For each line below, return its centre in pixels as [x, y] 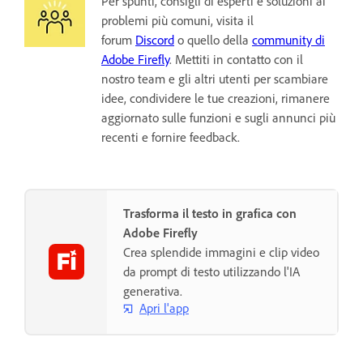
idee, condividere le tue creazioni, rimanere [216, 98]
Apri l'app [164, 308]
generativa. [153, 290]
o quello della [213, 39]
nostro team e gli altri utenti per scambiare [215, 78]
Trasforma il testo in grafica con [210, 213]
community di [288, 39]
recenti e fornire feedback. [171, 137]
